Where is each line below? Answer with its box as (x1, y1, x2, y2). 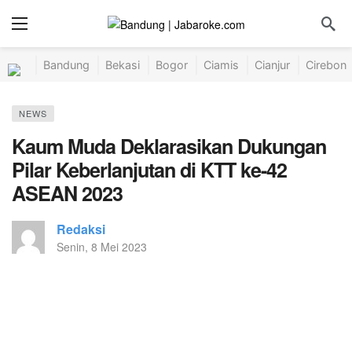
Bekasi (105, 58, 140, 71)
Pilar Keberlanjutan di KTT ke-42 (12, 156, 287, 184)
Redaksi (57, 220, 105, 238)
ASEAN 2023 (12, 179, 123, 207)
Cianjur (255, 58, 290, 71)
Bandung (43, 58, 90, 71)
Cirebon (306, 58, 346, 71)
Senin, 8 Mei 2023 (57, 239, 147, 255)
